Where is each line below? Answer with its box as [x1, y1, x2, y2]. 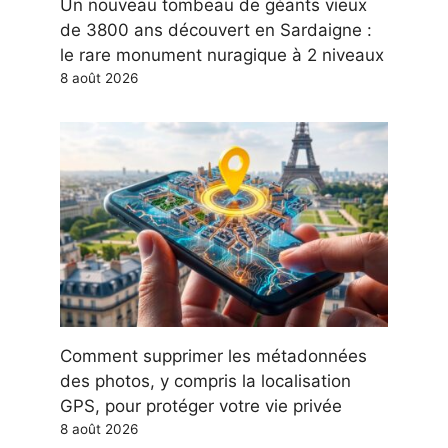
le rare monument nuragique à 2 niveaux [60, 44, 384, 65]
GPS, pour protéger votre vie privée [60, 395, 342, 416]
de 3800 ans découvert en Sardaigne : [60, 19, 372, 40]
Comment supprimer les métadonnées [60, 345, 367, 366]
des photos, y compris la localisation [60, 370, 351, 391]
